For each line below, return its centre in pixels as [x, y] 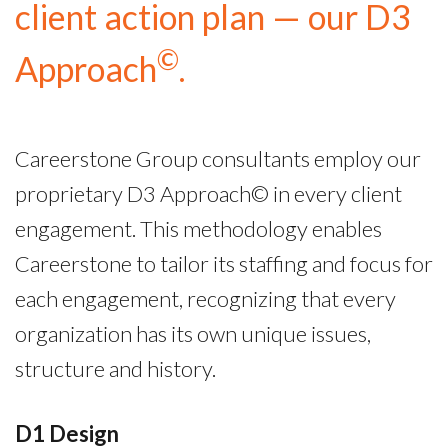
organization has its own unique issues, [193, 333]
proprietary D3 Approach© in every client [208, 193]
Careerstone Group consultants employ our [218, 158]
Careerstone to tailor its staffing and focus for [224, 263]
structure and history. [115, 368]
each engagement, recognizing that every [205, 298]
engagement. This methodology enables [198, 228]
